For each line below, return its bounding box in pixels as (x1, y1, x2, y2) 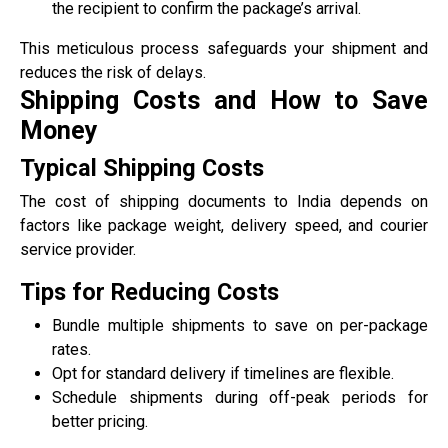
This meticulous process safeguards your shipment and (20, 38, 428, 58)
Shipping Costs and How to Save (20, 85, 428, 115)
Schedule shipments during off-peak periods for (52, 387, 428, 407)
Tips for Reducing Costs (20, 277, 279, 306)
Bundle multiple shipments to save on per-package (52, 315, 428, 335)
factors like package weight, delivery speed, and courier (20, 215, 428, 235)
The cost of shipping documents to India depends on (20, 191, 428, 211)
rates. (52, 339, 91, 359)
